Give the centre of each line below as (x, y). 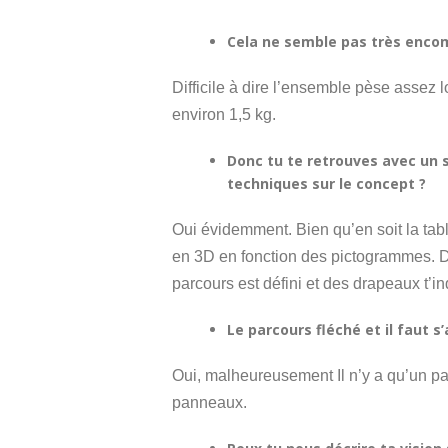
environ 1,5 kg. (224, 114)
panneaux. (211, 402)
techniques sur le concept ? (326, 183)
